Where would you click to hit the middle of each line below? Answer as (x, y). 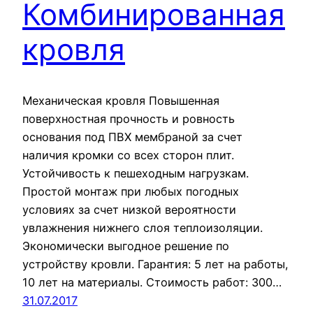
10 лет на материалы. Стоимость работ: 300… (152, 283)
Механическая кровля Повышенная (121, 101)
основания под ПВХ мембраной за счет (132, 137)
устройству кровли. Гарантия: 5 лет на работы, (155, 264)
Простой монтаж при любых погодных (131, 192)
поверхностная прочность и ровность (129, 119)
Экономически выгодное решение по (126, 246)
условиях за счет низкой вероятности (129, 210)
